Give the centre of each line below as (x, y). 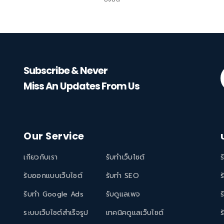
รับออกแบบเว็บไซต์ (53, 176)
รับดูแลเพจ (123, 194)
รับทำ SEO (122, 176)
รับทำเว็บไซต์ (125, 157)
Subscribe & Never (65, 70)
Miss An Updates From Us (81, 86)
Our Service (54, 136)
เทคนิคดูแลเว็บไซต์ (135, 213)
